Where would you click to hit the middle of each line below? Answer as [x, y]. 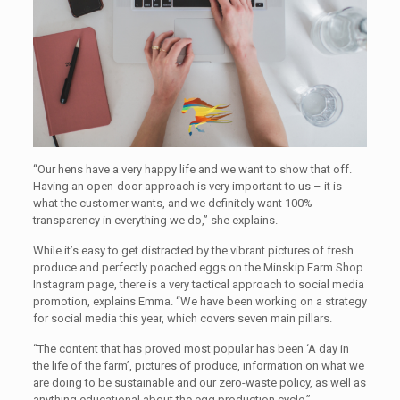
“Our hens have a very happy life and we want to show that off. [192, 169]
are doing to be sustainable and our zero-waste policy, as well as [199, 382]
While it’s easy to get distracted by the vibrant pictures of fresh [193, 250]
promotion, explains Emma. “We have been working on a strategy [200, 301]
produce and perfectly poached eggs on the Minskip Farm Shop [198, 267]
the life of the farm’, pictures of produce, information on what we [198, 365]
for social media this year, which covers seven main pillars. [182, 318]
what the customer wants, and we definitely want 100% [172, 203]
